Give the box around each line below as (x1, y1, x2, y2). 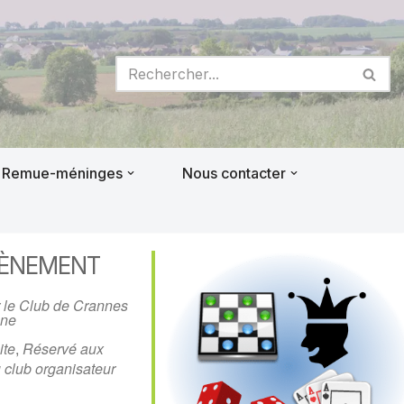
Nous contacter (182, 163, 286, 182)
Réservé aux (23, 338, 105, 359)
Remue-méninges (2, 163, 123, 182)
